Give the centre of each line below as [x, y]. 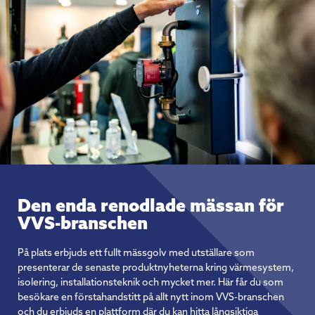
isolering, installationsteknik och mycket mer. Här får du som [150, 282]
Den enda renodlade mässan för [151, 205]
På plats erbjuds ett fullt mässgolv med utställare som [136, 252]
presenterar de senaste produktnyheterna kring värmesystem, [156, 267]
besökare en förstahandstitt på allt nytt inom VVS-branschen [151, 296]
